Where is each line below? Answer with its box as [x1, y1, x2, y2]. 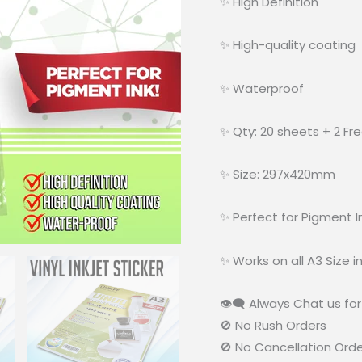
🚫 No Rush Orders [220, 316, 326, 334]
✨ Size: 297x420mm [220, 166, 335, 183]
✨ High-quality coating [220, 36, 356, 54]
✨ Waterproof [220, 79, 304, 97]
